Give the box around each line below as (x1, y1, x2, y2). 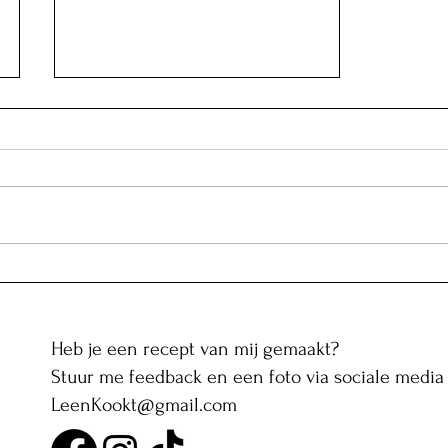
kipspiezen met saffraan (79, 279, 253, 299)
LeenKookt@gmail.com (51, 393, 237, 416)
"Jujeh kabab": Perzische (79, 260, 250, 280)
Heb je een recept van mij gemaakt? (51, 337, 339, 360)
